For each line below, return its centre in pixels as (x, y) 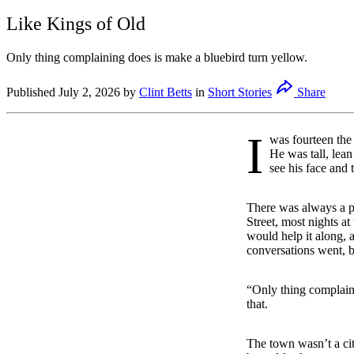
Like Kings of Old (76, 23)
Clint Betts (166, 92)
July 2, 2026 (89, 92)
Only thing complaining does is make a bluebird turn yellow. (157, 57)
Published (31, 92)
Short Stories (240, 92)
